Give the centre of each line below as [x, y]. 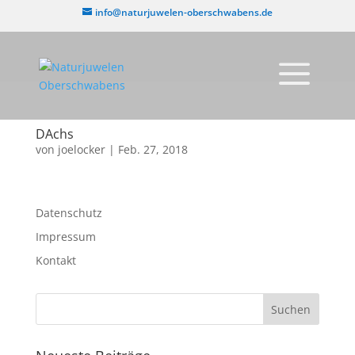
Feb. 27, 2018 [153, 149]
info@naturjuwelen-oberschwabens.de [183, 12]
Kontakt [55, 260]
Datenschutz [69, 213]
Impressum [65, 237]
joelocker [81, 149]
